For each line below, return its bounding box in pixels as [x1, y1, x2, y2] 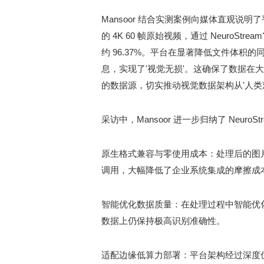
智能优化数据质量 [101, 199, 172, 209]
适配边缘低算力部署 [101, 250, 181, 260]
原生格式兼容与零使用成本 [101, 148, 207, 159]
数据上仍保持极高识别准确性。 [101, 216, 225, 226]
